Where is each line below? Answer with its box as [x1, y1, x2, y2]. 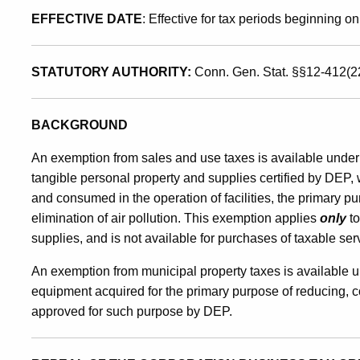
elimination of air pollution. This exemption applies [31, 211, 320, 225]
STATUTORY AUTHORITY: [31, 64, 194, 79]
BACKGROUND [31, 117, 128, 132]
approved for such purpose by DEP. [31, 304, 232, 318]
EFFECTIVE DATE [31, 11, 142, 26]
